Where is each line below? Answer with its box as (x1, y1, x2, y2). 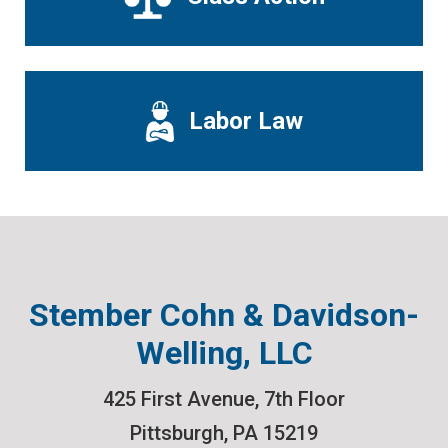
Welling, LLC (135, 334, 313, 372)
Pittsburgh (130, 421, 224, 445)
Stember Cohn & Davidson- (29, 296, 419, 334)
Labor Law (189, 107, 303, 135)
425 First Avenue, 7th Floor (103, 387, 345, 411)
